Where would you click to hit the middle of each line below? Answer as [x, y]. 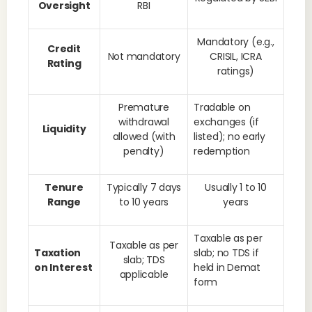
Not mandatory [144, 56]
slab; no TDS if [226, 253]
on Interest [63, 267]
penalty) [144, 151]
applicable [144, 274]
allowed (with [144, 136]
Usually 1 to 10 [236, 187]
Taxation [58, 253]
